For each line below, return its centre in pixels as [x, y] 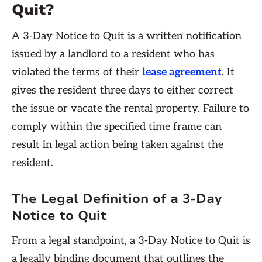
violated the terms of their [77, 72]
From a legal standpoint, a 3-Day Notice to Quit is [131, 241]
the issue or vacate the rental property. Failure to [130, 108]
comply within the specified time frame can [117, 127]
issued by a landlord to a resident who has [113, 54]
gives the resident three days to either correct [123, 90]
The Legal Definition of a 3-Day [117, 199]
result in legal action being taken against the [118, 145]
